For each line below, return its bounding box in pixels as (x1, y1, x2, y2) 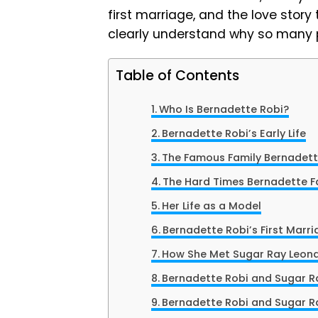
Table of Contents (116, 66, 239, 86)
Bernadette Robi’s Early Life (161, 126, 306, 141)
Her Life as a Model (161, 199, 261, 214)
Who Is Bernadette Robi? (158, 102, 289, 117)
